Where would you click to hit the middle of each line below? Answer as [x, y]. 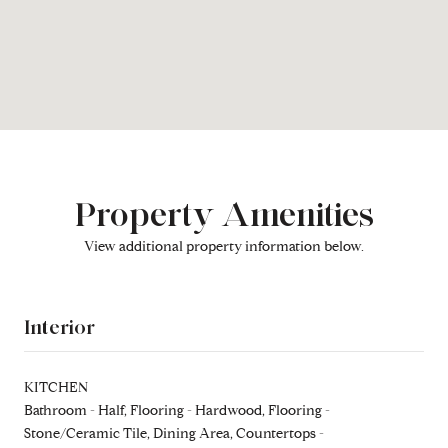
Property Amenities [224, 213]
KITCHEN [56, 387]
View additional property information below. [224, 246]
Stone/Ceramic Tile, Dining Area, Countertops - [174, 433]
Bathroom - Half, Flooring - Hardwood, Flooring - [177, 410]
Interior [59, 326]
